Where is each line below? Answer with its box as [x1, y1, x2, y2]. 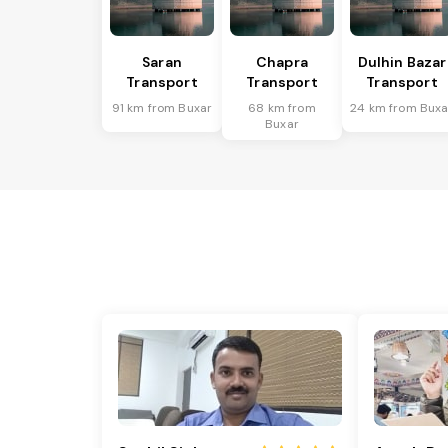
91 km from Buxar [111, 100, 213, 117]
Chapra [256, 53, 308, 72]
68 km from [248, 100, 316, 117]
